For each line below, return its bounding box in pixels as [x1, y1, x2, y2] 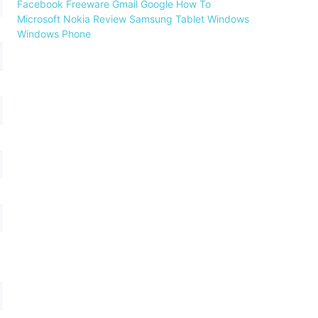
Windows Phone [17, 27, 91, 40]
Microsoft [17, 12, 60, 25]
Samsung [129, 12, 172, 25]
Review [93, 12, 126, 25]
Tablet [175, 12, 204, 25]
